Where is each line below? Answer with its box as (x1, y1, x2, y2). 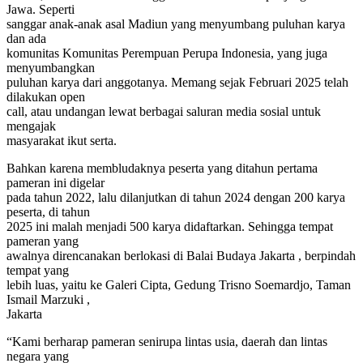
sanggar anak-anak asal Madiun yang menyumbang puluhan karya (6, 17, 345, 32)
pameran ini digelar (6, 176, 105, 190)
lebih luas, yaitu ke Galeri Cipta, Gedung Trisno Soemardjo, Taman (6, 278, 351, 293)
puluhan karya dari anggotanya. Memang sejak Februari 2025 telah (6, 75, 348, 90)
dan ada (6, 32, 46, 46)
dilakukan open (6, 90, 85, 105)
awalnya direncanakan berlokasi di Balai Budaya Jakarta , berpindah (6, 249, 356, 263)
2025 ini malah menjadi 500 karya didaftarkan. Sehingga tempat (6, 220, 333, 234)
